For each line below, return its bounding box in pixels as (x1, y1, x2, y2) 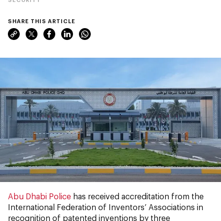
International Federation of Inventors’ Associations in (8, 202, 203, 212)
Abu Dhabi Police (8, 191, 71, 201)
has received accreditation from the (71, 191, 204, 201)
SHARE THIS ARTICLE (8, 18, 75, 24)
